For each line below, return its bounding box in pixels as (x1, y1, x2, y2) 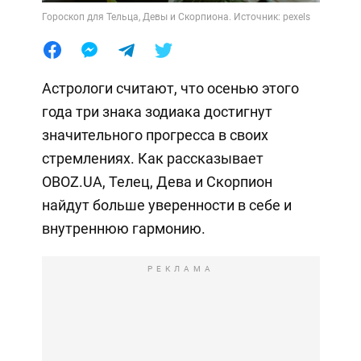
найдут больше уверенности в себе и (41, 196, 292, 214)
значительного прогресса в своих (41, 126, 268, 143)
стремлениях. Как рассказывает (41, 149, 263, 167)
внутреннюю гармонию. (41, 219, 205, 237)
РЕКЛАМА (147, 263, 214, 273)
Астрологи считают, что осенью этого (41, 79, 299, 97)
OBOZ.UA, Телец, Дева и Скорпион (41, 172, 272, 190)
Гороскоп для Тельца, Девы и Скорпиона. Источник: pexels (41, 10, 310, 23)
